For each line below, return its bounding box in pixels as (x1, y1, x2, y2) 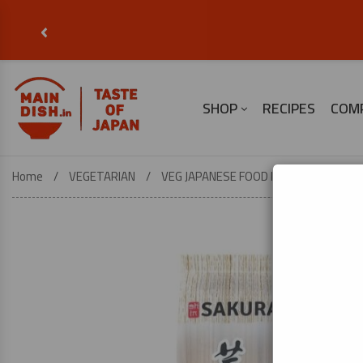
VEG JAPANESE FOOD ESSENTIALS (161, 164, 336, 188)
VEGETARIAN (69, 164, 135, 188)
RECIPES (262, 94, 315, 122)
